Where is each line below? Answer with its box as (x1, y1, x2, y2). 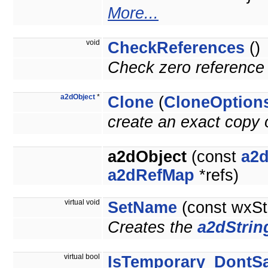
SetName (108, 199, 177, 217)
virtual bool (64, 253, 102, 261)
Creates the (108, 218, 197, 237)
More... (108, 4, 159, 23)
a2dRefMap (108, 166, 194, 185)
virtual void (65, 199, 102, 206)
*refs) (194, 166, 239, 185)
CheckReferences (108, 39, 245, 57)
